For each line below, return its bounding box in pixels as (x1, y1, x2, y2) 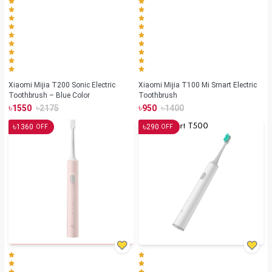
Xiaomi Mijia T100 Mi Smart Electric (138, 80, 257, 89)
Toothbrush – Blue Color (8, 90, 90, 100)
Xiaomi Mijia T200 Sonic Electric (8, 80, 115, 89)
